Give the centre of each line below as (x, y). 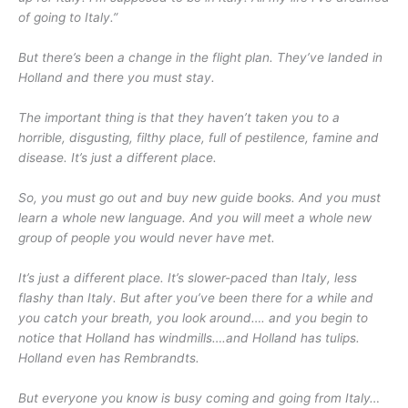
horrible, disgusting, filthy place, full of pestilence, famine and (199, 138)
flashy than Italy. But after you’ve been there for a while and (196, 297)
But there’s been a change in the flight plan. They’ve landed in (200, 58)
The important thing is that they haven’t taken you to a (179, 118)
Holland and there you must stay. (117, 78)
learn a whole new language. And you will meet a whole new (195, 218)
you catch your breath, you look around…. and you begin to (193, 317)
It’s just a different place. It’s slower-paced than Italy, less (188, 277)
